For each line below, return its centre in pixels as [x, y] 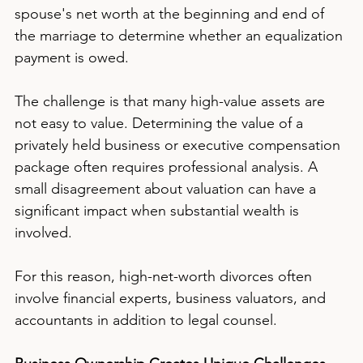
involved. [43, 233]
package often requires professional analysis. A [168, 167]
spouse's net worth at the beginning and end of [171, 14]
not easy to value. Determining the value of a [161, 123]
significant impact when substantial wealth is [159, 211]
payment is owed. [72, 58]
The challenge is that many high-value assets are [172, 101]
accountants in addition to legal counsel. [146, 320]
